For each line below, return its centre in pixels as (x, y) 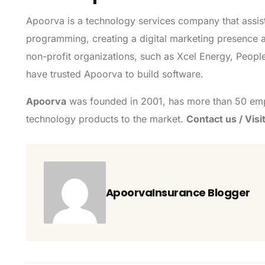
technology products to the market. (106, 119)
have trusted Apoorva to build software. (116, 74)
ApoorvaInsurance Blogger (178, 193)
